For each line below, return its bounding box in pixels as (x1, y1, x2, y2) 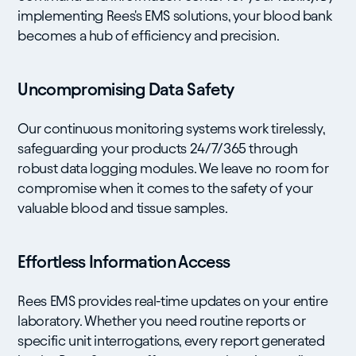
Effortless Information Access (17, 253, 230, 271)
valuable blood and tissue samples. (17, 200, 228, 215)
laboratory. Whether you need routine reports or (17, 313, 306, 328)
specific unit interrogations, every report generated (17, 333, 325, 348)
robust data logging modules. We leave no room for (17, 161, 329, 176)
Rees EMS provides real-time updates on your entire (17, 293, 328, 308)
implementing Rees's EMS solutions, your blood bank (17, 8, 332, 23)
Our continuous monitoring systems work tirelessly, (17, 121, 325, 136)
